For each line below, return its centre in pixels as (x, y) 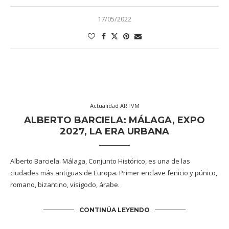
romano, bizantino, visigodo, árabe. (65, 185)
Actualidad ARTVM (114, 106)
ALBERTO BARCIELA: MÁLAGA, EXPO (114, 120)
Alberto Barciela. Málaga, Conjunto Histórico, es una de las (100, 161)
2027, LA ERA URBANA (114, 132)
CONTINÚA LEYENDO (114, 210)
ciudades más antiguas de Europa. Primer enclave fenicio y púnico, (114, 173)
